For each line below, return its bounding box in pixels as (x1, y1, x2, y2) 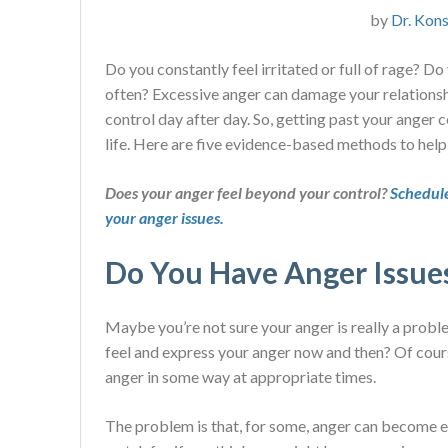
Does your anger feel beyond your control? (105, 183, 387, 202)
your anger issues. (105, 208, 224, 227)
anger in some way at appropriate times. (105, 367, 376, 386)
